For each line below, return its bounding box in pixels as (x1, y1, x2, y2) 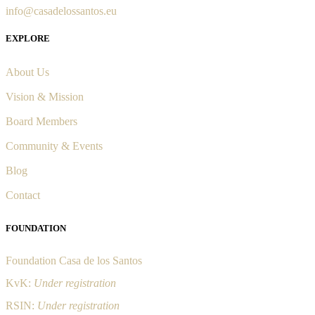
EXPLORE (6, 32, 50, 44)
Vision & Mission (6, 91, 84, 103)
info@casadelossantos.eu (6, 4, 117, 17)
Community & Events (6, 140, 103, 153)
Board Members (6, 115, 77, 128)
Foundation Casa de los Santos (6, 255, 142, 267)
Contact (6, 189, 40, 202)
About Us (6, 66, 49, 79)
